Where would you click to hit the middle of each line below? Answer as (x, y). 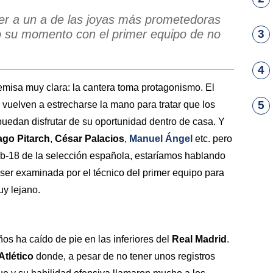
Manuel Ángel (161, 138)
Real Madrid (199, 239)
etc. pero (212, 138)
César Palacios (90, 138)
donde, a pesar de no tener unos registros (124, 257)
